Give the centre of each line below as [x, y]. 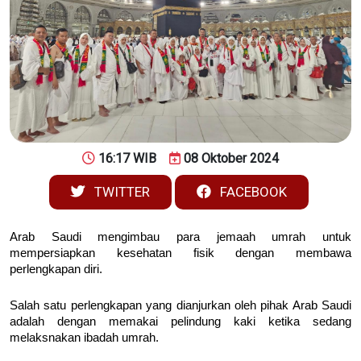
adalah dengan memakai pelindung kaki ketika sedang [180, 321]
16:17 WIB [127, 158]
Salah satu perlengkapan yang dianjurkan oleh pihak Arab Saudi [180, 305]
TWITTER [120, 191]
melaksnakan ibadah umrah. [84, 337]
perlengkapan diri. [58, 269]
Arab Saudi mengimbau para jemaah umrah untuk [180, 237]
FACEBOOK [252, 191]
